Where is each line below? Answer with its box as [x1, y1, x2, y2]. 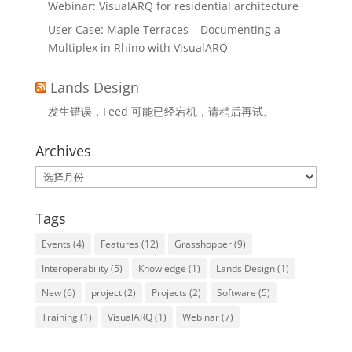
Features [100, 237, 139, 251]
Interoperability [41, 262, 108, 275]
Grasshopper [174, 237, 232, 251]
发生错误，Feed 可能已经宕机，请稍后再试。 [47, 104, 274, 119]
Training [41, 310, 78, 324]
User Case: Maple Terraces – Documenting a [47, 22, 280, 37]
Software [216, 286, 256, 299]
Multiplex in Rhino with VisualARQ [47, 40, 228, 55]
